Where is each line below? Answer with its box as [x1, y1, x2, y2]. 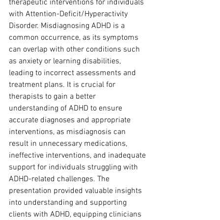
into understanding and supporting [9, 198, 129, 208]
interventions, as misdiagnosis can [9, 127, 128, 137]
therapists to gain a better [9, 92, 98, 102]
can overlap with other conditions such [9, 45, 142, 55]
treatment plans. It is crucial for [9, 80, 117, 90]
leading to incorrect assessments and [9, 68, 138, 78]
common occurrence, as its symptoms [9, 33, 140, 43]
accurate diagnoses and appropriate [9, 115, 133, 125]
